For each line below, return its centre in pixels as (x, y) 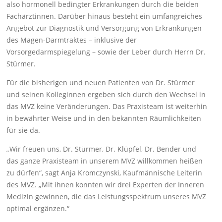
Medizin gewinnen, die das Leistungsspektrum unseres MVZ (107, 197)
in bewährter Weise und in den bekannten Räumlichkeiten (104, 118)
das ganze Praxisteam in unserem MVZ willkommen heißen (105, 161)
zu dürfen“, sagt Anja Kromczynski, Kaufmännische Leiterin (105, 173)
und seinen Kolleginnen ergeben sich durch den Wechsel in (106, 95)
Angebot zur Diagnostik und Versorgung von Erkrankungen (104, 28)
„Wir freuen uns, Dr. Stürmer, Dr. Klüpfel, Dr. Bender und (102, 149)
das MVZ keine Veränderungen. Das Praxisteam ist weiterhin (107, 107)
